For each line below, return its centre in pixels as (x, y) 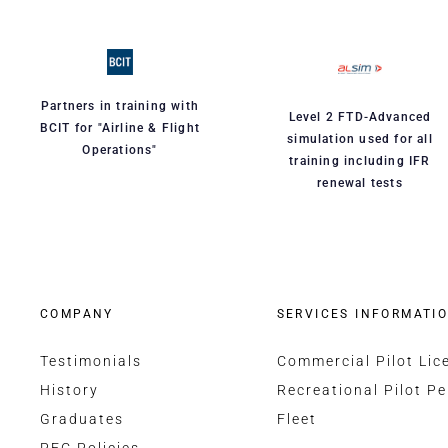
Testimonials (91, 361)
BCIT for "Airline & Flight (120, 128)
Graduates (82, 419)
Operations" (120, 150)
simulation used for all (360, 139)
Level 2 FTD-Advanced (360, 117)
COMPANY (77, 314)
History (69, 390)
